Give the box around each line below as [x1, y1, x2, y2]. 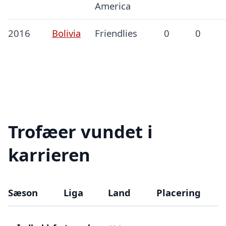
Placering [156, 186, 201, 199]
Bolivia [51, 27, 81, 40]
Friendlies [94, 27, 137, 40]
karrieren [8, 143, 90, 167]
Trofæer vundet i [8, 120, 153, 144]
